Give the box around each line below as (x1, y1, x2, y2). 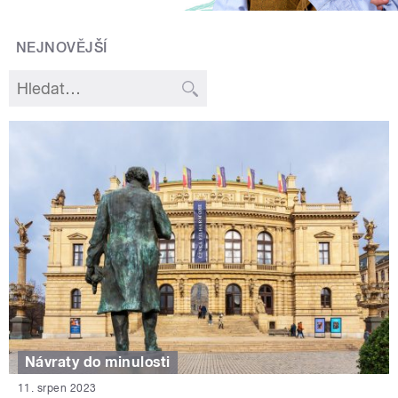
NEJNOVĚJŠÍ (16, 39, 107, 57)
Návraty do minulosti (25, 354, 171, 371)
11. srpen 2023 (18, 382, 97, 395)
